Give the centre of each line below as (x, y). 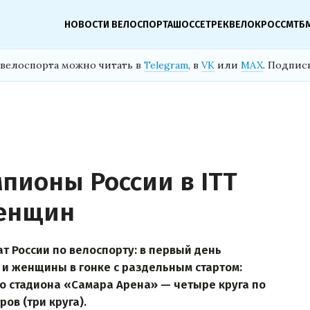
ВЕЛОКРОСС (257, 24)
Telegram (166, 65)
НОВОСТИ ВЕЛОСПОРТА (119, 24)
